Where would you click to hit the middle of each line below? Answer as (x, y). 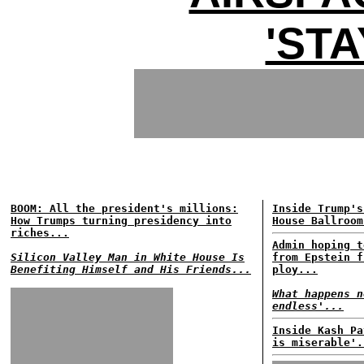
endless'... (308, 306)
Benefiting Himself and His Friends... (131, 269)
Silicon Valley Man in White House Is (128, 257)
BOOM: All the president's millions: (124, 208)
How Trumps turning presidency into (121, 221)
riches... (40, 233)
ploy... (295, 269)
